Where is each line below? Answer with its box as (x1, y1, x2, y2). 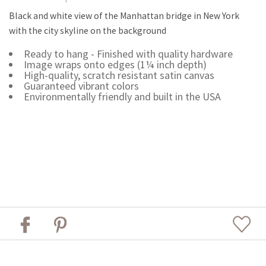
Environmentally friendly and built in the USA (23, 89, 221, 103)
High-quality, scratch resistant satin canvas (23, 68, 214, 82)
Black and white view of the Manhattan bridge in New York (9, 9, 239, 21)
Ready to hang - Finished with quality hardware (23, 46, 233, 61)
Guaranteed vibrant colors (23, 78, 139, 93)
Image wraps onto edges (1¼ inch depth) (23, 57, 207, 71)
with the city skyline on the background (9, 24, 166, 36)
